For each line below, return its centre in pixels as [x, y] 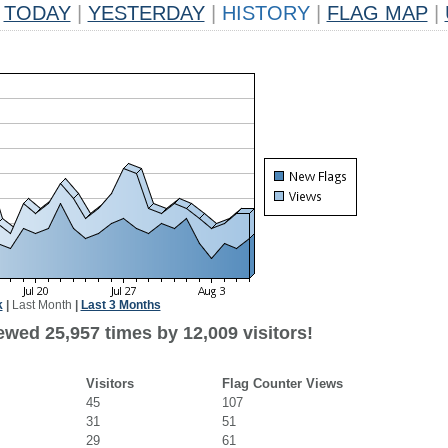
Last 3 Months [120, 305]
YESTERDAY [146, 13]
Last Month [41, 305]
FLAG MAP [377, 13]
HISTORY [265, 13]
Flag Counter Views [282, 383]
